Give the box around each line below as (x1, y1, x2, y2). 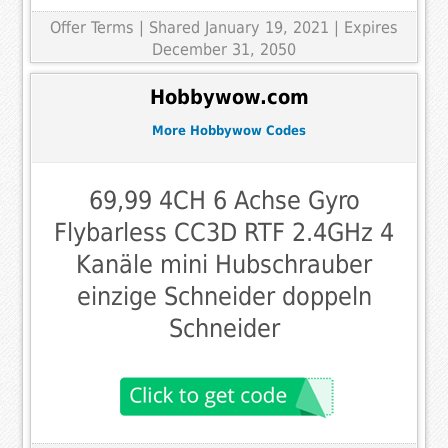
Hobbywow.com (149, 86, 309, 110)
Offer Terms (50, 17, 134, 37)
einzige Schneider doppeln (76, 281, 372, 311)
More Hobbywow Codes (152, 123, 306, 139)
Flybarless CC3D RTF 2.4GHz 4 (54, 217, 394, 247)
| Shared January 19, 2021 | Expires (139, 17, 398, 37)
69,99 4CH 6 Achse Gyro (88, 185, 360, 215)
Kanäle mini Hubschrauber (76, 249, 372, 279)
